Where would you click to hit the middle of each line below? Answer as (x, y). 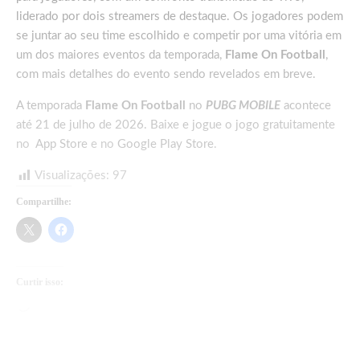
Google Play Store (166, 145)
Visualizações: (72, 176)
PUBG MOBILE (243, 106)
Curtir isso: (40, 282)
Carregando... (65, 306)
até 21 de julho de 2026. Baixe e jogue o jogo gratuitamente (176, 125)
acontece (306, 106)
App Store (61, 145)
